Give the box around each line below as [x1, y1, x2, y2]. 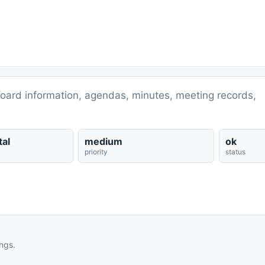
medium [85, 135, 122, 147]
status [225, 147, 245, 156]
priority [85, 147, 108, 156]
